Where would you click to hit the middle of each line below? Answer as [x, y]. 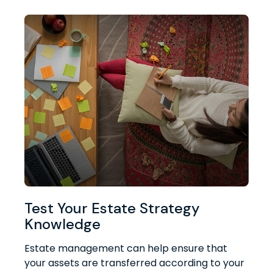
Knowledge [62, 224]
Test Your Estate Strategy [112, 208]
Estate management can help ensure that [126, 249]
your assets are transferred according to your [134, 263]
